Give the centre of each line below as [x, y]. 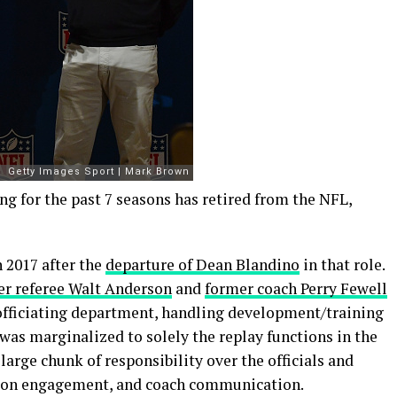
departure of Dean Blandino [202, 265]
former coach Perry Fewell [296, 289]
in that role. [342, 265]
